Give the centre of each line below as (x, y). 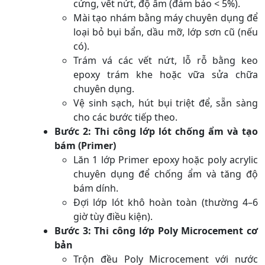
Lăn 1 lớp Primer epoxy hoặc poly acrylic (166, 159)
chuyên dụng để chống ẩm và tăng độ (166, 174)
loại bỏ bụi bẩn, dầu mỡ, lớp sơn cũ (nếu (166, 32)
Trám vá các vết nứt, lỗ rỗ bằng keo (166, 60)
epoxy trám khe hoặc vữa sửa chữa (166, 74)
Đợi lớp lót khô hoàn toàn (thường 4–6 (166, 202)
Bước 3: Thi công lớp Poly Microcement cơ (156, 230)
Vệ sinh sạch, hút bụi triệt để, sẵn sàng (166, 103)
